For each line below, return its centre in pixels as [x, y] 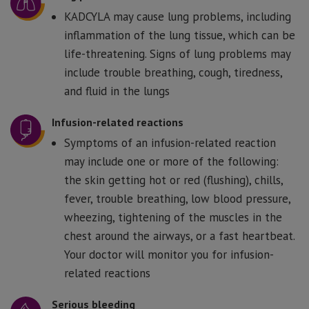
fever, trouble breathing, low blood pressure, [177, 198]
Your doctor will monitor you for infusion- [169, 254]
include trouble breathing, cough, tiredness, [173, 72]
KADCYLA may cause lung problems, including [178, 16]
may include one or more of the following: [171, 161]
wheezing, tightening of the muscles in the [173, 217]
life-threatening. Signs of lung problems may [177, 53]
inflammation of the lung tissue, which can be [180, 35]
